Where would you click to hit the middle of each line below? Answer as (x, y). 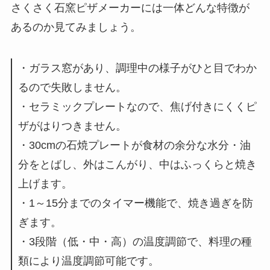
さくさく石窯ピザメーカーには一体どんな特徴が (130, 8)
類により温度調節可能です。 (88, 261)
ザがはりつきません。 (72, 126)
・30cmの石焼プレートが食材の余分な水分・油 (134, 145)
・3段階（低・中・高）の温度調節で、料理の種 (135, 241)
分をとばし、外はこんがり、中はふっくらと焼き (137, 164)
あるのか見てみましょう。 (76, 27)
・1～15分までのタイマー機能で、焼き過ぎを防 (135, 203)
